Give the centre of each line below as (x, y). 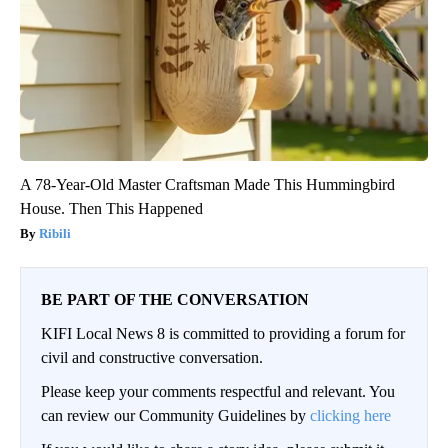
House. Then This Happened (111, 209)
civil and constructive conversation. (152, 358)
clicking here (350, 416)
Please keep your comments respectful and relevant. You (218, 392)
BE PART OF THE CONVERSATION (175, 300)
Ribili (55, 234)
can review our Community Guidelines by (175, 416)
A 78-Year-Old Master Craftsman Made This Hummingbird (207, 185)
